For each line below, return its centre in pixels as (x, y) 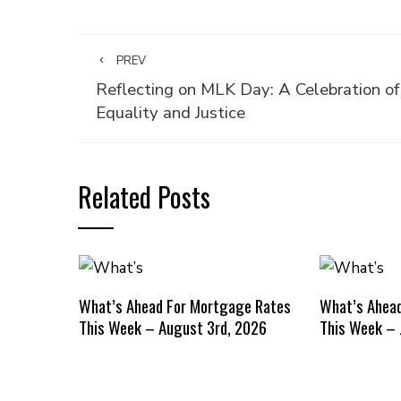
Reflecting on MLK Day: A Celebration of (247, 90)
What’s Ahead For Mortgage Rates (184, 305)
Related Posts (144, 196)
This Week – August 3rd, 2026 (172, 327)
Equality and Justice (171, 113)
